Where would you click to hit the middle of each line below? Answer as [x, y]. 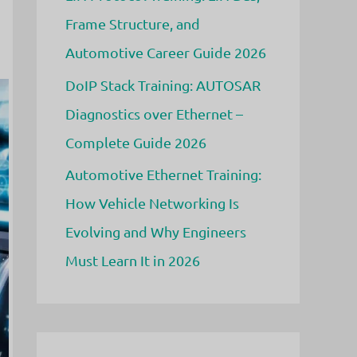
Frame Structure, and [133, 24]
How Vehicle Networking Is [152, 203]
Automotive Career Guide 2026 [166, 52]
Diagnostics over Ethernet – [154, 113]
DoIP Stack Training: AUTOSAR [163, 84]
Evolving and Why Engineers [156, 231]
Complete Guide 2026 [136, 142]
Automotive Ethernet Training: [163, 174]
